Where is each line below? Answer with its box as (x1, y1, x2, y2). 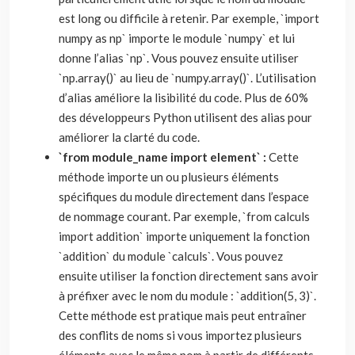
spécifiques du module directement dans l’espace (59, 189, 309, 204)
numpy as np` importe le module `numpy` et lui (59, 31, 295, 45)
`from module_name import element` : (59, 150, 269, 164)
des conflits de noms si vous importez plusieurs (59, 328, 302, 342)
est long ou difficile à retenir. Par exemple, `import (59, 11, 319, 25)
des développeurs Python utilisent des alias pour (59, 110, 312, 124)
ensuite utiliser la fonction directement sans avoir (59, 269, 319, 283)
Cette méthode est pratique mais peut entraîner (59, 308, 307, 323)
